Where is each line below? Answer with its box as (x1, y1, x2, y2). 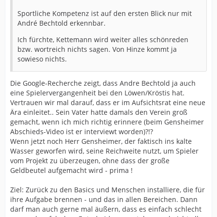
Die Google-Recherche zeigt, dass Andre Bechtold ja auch (10, 78, 196, 88)
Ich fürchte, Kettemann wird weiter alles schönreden (17, 35, 188, 44)
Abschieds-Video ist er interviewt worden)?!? (10, 127, 153, 136)
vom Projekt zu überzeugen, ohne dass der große (10, 156, 170, 165)
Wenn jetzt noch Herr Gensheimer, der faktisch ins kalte (10, 137, 192, 146)
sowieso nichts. (17, 54, 67, 63)
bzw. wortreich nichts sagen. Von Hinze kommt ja (17, 45, 177, 54)
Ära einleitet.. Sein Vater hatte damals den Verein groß (10, 108, 187, 117)
